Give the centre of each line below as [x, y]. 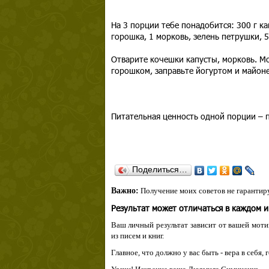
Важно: [125, 191]
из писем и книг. [137, 236]
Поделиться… [159, 169]
